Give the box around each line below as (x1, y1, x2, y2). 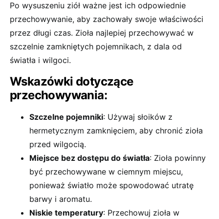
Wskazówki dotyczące (10, 74, 133, 88)
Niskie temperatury (29, 208, 103, 218)
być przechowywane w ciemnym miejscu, (29, 167, 183, 176)
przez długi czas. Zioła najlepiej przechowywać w (10, 28, 194, 38)
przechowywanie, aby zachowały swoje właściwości (10, 14, 203, 24)
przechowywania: (10, 88, 107, 102)
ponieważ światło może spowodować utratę (29, 180, 194, 190)
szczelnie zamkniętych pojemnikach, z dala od (10, 42, 182, 51)
